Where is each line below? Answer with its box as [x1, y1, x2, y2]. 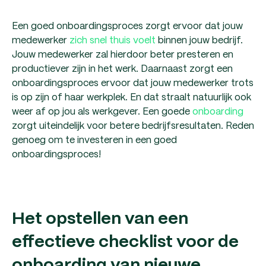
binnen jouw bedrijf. [156, 31, 243, 47]
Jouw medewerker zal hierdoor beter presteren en [12, 46, 233, 61]
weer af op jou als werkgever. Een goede [12, 103, 192, 118]
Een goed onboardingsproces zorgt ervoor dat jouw [12, 17, 243, 33]
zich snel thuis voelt [69, 31, 156, 47]
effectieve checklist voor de [12, 234, 239, 251]
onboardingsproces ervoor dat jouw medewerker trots [12, 74, 254, 90]
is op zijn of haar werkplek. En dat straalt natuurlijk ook [12, 88, 251, 104]
